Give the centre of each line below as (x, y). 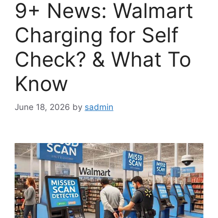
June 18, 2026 (42, 107)
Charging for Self (97, 35)
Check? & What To (103, 59)
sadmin (99, 107)
